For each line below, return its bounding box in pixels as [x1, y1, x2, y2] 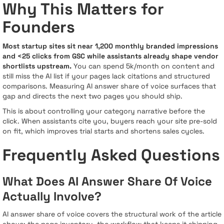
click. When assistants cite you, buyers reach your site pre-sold [2, 116, 217, 125]
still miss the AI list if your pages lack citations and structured [2, 71, 210, 80]
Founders [2, 16, 75, 37]
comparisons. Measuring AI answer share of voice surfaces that [2, 81, 216, 90]
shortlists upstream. [2, 61, 71, 70]
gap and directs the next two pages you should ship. [2, 91, 182, 100]
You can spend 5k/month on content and [71, 61, 214, 70]
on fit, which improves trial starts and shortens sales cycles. [2, 126, 204, 135]
